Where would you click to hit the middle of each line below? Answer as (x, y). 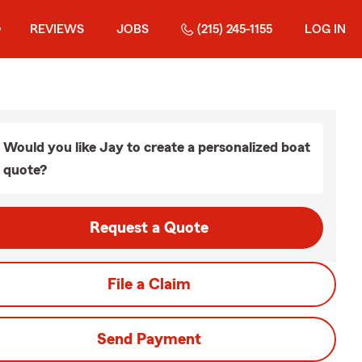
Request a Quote (149, 228)
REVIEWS (57, 29)
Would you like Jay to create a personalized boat (157, 147)
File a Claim (149, 284)
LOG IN (325, 29)
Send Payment (149, 339)
